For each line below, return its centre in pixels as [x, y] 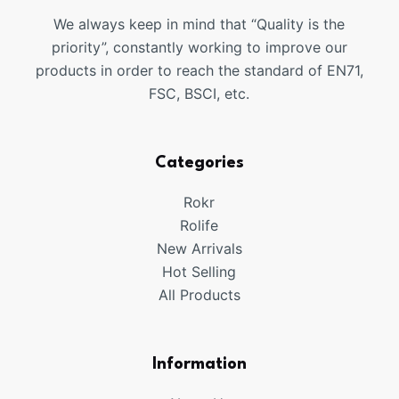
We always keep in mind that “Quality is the [199, 24]
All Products [199, 295]
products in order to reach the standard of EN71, [199, 71]
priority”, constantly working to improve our [199, 48]
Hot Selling [199, 272]
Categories [199, 163]
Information [199, 365]
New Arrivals [199, 249]
